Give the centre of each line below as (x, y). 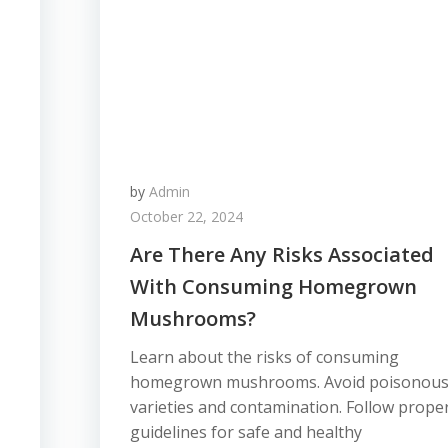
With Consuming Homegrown (273, 286)
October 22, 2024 (186, 216)
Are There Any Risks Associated (282, 254)
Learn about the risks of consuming (264, 357)
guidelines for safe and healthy (246, 432)
